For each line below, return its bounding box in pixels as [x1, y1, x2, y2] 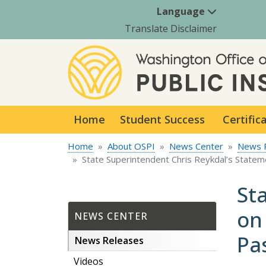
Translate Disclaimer [125, 21, 217, 35]
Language [157, 4, 207, 18]
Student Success [120, 112, 205, 126]
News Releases [75, 233, 144, 247]
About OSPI [107, 140, 155, 152]
